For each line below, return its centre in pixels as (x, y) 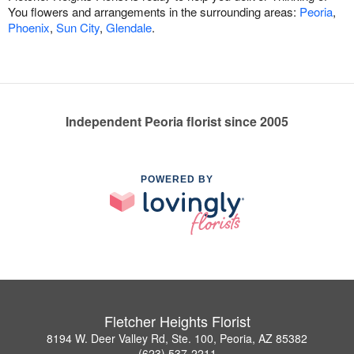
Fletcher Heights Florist (177, 321)
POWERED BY (177, 179)
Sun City (78, 27)
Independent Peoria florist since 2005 (177, 121)
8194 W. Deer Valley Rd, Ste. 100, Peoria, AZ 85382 (177, 339)
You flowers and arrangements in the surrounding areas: (154, 11)
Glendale (129, 27)
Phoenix (29, 27)
